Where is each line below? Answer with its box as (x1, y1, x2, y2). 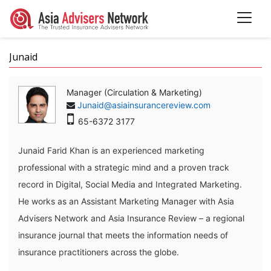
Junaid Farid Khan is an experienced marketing (18, 145, 204, 155)
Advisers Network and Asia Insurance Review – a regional (18, 212, 244, 223)
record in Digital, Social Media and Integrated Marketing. (18, 178, 242, 189)
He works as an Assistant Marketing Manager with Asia (18, 195, 234, 206)
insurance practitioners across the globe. (18, 246, 179, 257)
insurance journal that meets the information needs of (18, 229, 228, 240)
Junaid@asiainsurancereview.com (77, 99, 211, 110)
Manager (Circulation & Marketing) (67, 87, 202, 97)
